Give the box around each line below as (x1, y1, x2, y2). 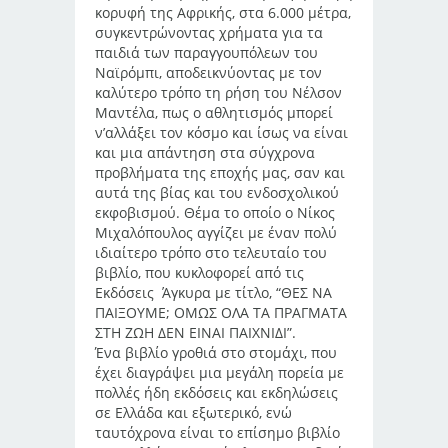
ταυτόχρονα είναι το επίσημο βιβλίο (95, 423, 340, 442)
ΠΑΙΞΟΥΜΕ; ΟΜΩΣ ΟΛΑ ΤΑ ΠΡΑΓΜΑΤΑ (95, 303, 347, 322)
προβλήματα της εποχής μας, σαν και (95, 163, 345, 182)
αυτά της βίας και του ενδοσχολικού (95, 183, 339, 202)
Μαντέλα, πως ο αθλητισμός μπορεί (95, 103, 333, 122)
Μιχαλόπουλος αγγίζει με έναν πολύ (95, 223, 337, 242)
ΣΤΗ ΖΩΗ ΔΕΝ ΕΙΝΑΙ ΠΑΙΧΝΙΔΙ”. (95, 323, 296, 342)
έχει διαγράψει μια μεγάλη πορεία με (95, 363, 344, 382)
